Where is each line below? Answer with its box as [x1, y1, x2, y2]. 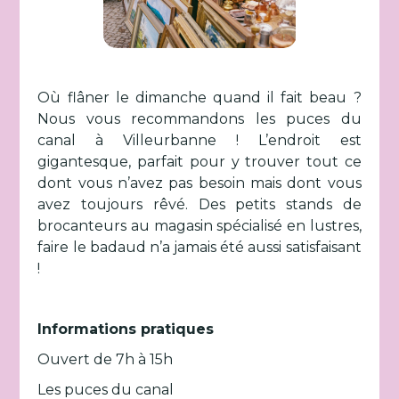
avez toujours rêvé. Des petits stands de [37, 196, 362, 213]
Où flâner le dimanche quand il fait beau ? [37, 89, 362, 106]
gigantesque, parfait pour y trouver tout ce [37, 153, 362, 170]
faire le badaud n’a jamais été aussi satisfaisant [37, 239, 362, 256]
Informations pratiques [37, 321, 215, 338]
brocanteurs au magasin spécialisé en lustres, [37, 217, 362, 234]
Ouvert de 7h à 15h [37, 351, 174, 368]
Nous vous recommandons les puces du [37, 110, 362, 127]
